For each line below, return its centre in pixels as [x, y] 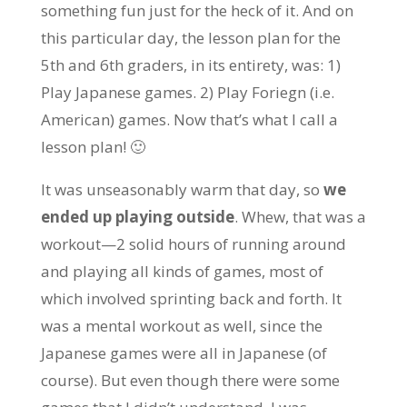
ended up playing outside [137, 217]
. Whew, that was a [300, 217]
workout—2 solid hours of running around [193, 244]
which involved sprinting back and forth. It [191, 298]
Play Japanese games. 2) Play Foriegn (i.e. [187, 92]
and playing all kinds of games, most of [182, 271]
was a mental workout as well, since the [181, 326]
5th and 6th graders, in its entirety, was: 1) [190, 65]
